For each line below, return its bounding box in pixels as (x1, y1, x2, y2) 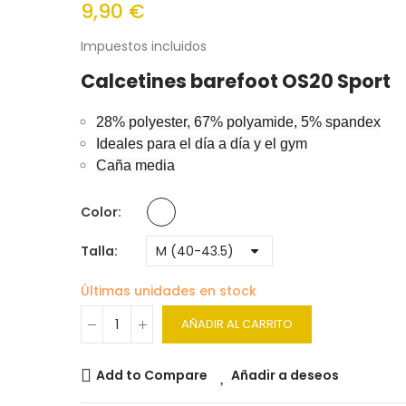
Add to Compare (96, 366, 208, 384)
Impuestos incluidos (81, 37, 207, 55)
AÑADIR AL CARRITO (181, 315, 293, 333)
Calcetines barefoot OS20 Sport (81, 68, 391, 94)
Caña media (96, 158, 175, 173)
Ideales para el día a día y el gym (96, 136, 307, 151)
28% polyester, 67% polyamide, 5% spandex (96, 114, 381, 130)
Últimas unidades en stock (81, 282, 256, 300)
